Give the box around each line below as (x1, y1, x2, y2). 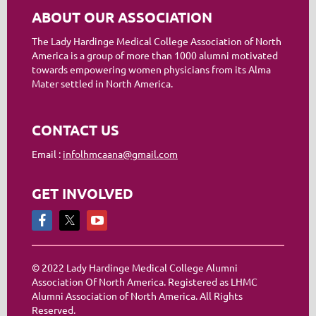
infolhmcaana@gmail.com (63, 147, 178, 160)
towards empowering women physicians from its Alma (32, 63, 271, 75)
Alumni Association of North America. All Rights (32, 289, 243, 302)
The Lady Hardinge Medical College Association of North (32, 35, 281, 47)
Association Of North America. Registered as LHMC (32, 275, 257, 288)
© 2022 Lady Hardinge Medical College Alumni (32, 261, 238, 274)
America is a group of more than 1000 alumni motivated (32, 49, 278, 61)
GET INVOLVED (32, 184, 133, 202)
